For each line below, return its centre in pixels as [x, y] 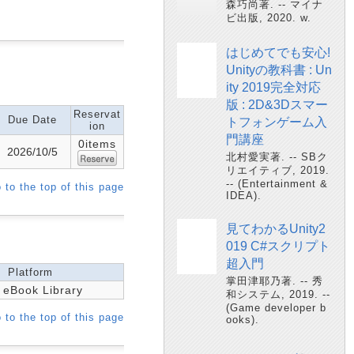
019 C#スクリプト [278, 246]
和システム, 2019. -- [278, 294]
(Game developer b [276, 308]
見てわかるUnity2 [276, 229]
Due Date [32, 120]
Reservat [97, 114]
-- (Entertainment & [277, 184]
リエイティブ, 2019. [278, 170]
